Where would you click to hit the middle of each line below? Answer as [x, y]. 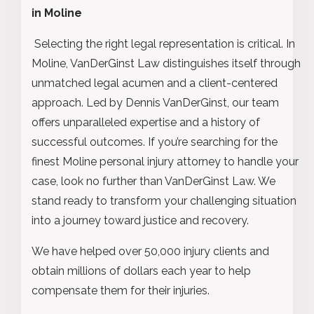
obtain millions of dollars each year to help [141, 271]
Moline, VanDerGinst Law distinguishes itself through [166, 63]
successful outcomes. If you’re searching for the [155, 142]
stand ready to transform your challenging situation [164, 200]
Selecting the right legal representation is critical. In [165, 43]
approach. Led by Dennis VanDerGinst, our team [155, 102]
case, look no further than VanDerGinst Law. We [153, 181]
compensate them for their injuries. [121, 290]
